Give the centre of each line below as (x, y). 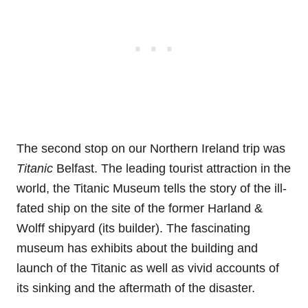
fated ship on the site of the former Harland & (140, 208)
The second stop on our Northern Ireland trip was (151, 148)
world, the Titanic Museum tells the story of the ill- (152, 188)
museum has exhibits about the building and (137, 248)
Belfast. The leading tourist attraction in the (172, 168)
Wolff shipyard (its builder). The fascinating (133, 228)
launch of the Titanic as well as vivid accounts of (148, 268)
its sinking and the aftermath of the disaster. (136, 288)
